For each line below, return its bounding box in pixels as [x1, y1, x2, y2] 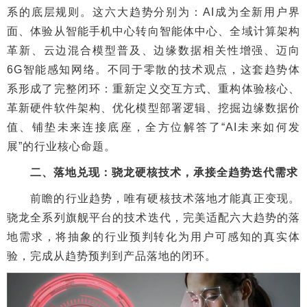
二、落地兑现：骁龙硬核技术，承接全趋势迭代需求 [7, 166, 298, 178]
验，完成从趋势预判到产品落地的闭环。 [7, 249, 217, 262]
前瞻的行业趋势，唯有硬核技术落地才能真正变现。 [7, 192, 300, 204]
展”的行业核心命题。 [7, 140, 116, 152]
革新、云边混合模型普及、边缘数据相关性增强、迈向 [7, 44, 300, 56]
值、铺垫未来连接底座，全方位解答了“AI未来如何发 [7, 121, 300, 133]
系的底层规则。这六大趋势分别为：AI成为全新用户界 [7, 5, 300, 18]
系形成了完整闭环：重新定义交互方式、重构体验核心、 [7, 82, 300, 95]
